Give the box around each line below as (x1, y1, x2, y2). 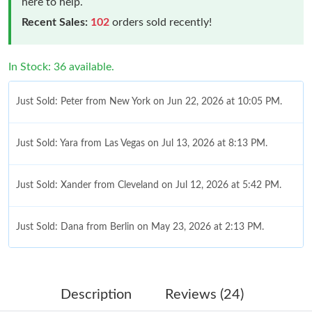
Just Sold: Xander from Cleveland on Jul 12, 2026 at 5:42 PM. (16, 180, 281, 190)
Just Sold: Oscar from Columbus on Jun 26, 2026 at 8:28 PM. (16, 263, 281, 274)
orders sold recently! (109, 16, 212, 28)
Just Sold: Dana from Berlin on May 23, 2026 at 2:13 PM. (16, 221, 264, 232)
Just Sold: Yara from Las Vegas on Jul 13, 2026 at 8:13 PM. (16, 138, 267, 148)
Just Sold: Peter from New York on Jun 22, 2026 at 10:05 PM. (16, 96, 282, 107)
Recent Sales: (22, 16, 88, 28)
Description (60, 287, 132, 302)
